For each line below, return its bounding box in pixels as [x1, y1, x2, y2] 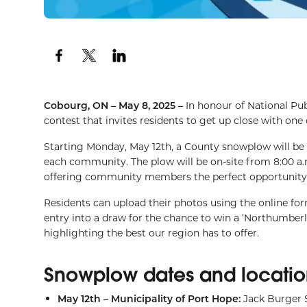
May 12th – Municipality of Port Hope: [58, 292, 241, 305]
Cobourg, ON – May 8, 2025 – [44, 99, 186, 112]
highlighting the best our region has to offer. [44, 226, 259, 239]
